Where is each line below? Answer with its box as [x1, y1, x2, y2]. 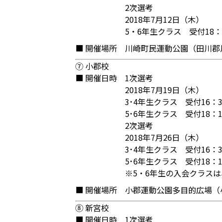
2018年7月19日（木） [125, 84, 204, 96]
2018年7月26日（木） [125, 131, 204, 143]
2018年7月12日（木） [125, 13, 204, 25]
